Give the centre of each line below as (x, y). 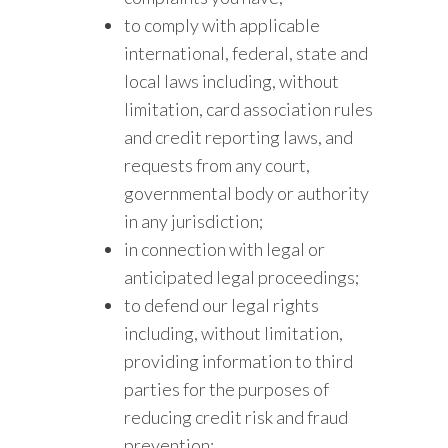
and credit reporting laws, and (239, 137)
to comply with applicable (222, 25)
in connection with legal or (225, 249)
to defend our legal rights (222, 305)
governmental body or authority (247, 193)
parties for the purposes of (227, 389)
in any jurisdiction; (194, 221)
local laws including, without (232, 81)
